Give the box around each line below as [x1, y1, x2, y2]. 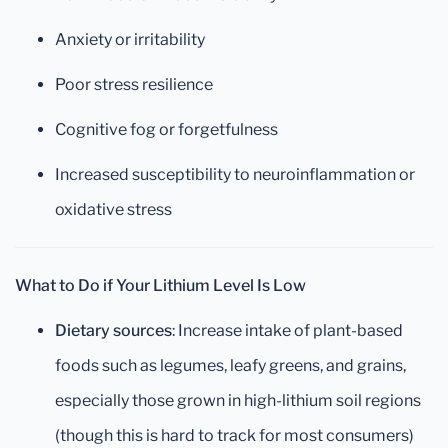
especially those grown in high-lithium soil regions [55, 391, 421, 410]
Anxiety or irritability [55, 30, 205, 49]
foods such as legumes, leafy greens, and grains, [55, 356, 406, 375]
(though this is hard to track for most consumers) [55, 426, 414, 445]
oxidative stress [55, 200, 172, 219]
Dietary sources [55, 321, 172, 340]
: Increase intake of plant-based [172, 321, 403, 340]
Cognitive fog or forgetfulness [55, 120, 278, 139]
